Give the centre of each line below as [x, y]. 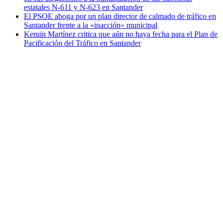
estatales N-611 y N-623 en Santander [83, 7]
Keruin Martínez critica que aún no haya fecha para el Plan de [121, 34]
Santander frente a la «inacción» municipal [91, 25]
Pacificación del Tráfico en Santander [82, 43]
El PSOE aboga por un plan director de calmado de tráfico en [120, 16]
